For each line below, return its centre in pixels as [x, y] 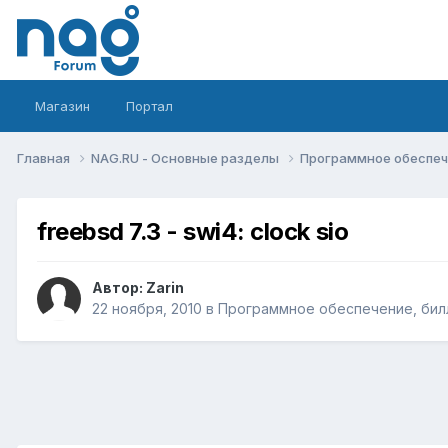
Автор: [119, 288]
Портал [149, 106]
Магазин [62, 106]
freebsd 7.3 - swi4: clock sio [193, 231]
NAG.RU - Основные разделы [186, 157]
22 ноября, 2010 [147, 309]
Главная [45, 157]
